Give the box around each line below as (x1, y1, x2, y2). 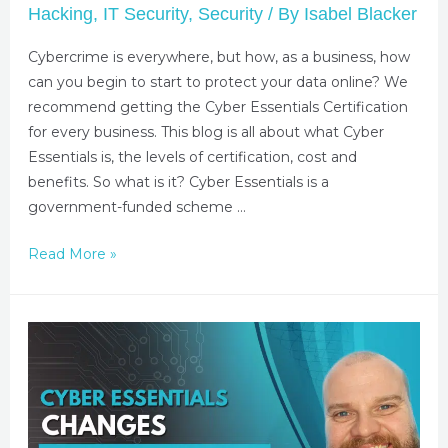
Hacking (27, 3, 93, 24)
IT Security (102, 3, 188, 24)
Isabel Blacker (303, 3, 417, 24)
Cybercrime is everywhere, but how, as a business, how (27, 47, 410, 66)
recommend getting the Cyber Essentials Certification (27, 97, 408, 116)
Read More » (27, 244, 117, 263)
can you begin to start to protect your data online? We (27, 72, 408, 91)
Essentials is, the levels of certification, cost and (27, 147, 357, 166)
